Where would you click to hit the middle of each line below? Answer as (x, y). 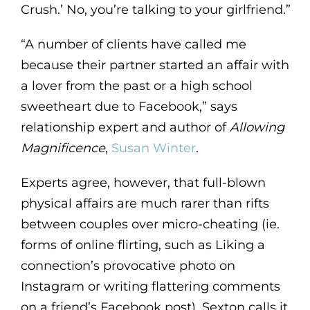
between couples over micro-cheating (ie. (150, 224)
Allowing (257, 127)
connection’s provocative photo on (128, 265)
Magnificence (63, 148)
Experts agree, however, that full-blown (143, 182)
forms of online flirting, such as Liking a (143, 245)
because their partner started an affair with (155, 65)
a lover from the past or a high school (136, 85)
